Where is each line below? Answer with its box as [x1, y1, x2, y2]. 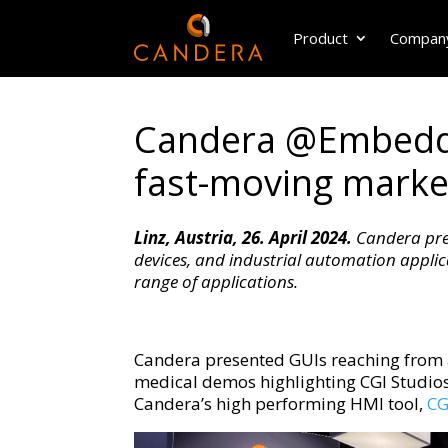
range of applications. [134, 270, 299, 293]
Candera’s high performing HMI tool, [134, 392, 424, 415]
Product [292, 28, 348, 48]
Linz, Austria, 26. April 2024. [134, 226, 353, 249]
